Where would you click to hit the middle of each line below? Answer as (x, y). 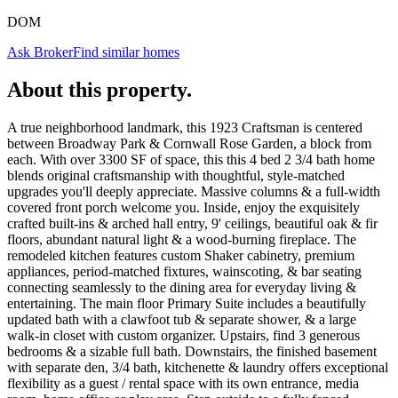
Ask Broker (40, 52)
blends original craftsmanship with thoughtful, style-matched (176, 175)
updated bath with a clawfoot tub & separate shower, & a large (182, 319)
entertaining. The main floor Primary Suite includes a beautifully (187, 303)
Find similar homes (126, 52)
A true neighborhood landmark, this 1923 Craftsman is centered (185, 127)
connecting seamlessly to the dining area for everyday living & (182, 287)
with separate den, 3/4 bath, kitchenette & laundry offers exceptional (198, 367)
